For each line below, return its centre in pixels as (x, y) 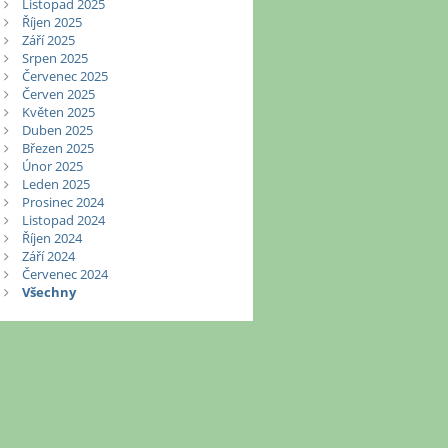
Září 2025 (48, 40)
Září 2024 (48, 256)
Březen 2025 (57, 148)
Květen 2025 (58, 112)
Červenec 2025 (64, 76)
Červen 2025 (58, 94)
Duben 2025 (57, 130)
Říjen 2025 (51, 22)
